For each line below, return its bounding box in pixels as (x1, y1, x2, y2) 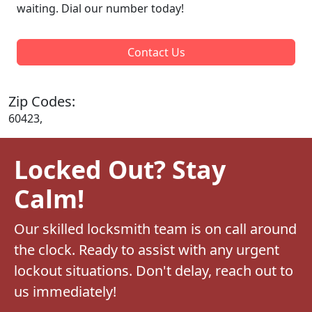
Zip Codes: (8, 91, 75, 111)
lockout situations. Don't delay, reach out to (14, 260, 293, 280)
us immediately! (14, 281, 116, 301)
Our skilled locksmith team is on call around (14, 219, 297, 238)
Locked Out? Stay (14, 152, 226, 186)
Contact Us (127, 44, 185, 60)
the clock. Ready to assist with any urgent (14, 240, 279, 259)
